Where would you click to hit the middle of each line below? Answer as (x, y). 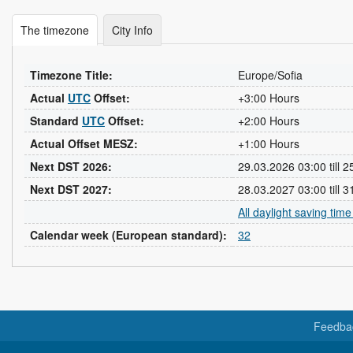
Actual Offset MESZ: (84, 143)
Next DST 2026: (71, 166)
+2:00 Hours (269, 121)
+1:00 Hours (269, 143)
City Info (132, 30)
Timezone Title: (71, 75)
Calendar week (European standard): (128, 235)
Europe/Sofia (270, 75)
